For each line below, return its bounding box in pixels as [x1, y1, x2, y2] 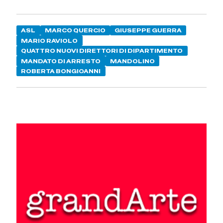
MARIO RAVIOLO [21, 37, 78, 44]
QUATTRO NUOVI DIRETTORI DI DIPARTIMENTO [21, 47, 183, 55]
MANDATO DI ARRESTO [21, 57, 101, 65]
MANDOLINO [110, 57, 155, 65]
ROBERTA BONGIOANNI [21, 68, 101, 75]
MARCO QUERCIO [44, 27, 106, 34]
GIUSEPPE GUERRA [114, 27, 182, 34]
